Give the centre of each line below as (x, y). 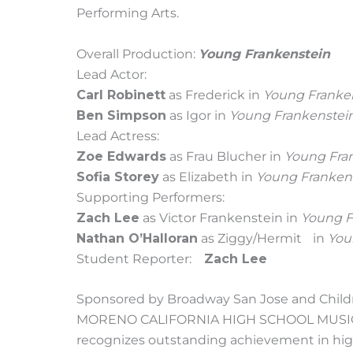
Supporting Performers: (150, 197)
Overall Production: (137, 54)
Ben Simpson (121, 115)
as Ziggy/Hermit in (263, 238)
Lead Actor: (111, 74)
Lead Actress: (118, 136)
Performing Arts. (128, 13)
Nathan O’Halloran (137, 238)
